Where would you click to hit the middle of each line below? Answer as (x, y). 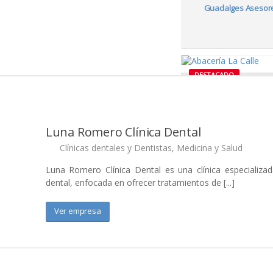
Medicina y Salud (209, 148)
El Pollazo (242, 186)
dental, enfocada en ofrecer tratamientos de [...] (140, 183)
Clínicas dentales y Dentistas (115, 148)
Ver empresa (77, 211)
